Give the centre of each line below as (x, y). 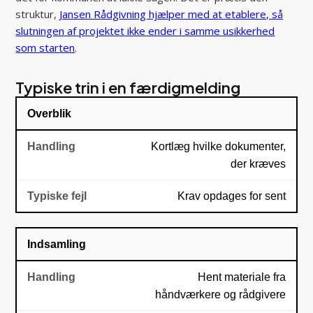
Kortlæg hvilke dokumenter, (218, 146)
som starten (45, 47)
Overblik (50, 113)
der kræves (258, 163)
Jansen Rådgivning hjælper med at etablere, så (172, 14)
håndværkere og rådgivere (220, 294)
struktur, (38, 14)
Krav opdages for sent (231, 196)
